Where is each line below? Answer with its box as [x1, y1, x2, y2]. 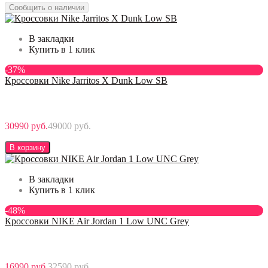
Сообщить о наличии [9, 2, 84, 12]
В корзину [10, 142, 45, 152]
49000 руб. [48, 120, 91, 131]
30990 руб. [5, 120, 48, 131]
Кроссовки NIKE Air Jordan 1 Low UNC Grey [5, 215, 189, 226]
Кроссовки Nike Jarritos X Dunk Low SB [5, 75, 167, 86]
